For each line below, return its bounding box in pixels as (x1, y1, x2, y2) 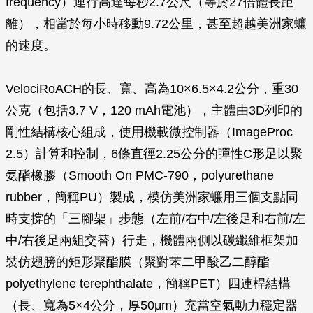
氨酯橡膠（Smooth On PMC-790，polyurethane (6, 168, 274, 182)
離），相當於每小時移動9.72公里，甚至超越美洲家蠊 (6, 17, 307, 31)
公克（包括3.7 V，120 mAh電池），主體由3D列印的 (6, 103, 303, 117)
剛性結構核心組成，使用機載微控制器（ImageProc (6, 125, 293, 139)
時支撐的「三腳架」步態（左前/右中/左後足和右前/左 (6, 212, 305, 226)
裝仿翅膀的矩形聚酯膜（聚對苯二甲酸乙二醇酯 (6, 255, 270, 269)
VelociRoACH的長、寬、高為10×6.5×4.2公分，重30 (6, 82, 298, 96)
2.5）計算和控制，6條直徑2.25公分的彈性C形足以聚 (6, 147, 303, 161)
